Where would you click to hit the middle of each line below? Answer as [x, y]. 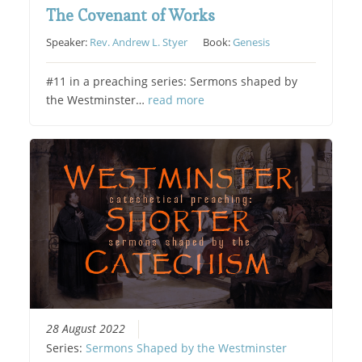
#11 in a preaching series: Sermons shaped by [172, 82]
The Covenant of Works [131, 16]
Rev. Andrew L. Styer [139, 42]
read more [177, 101]
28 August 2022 [86, 328]
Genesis [252, 42]
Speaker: [68, 42]
